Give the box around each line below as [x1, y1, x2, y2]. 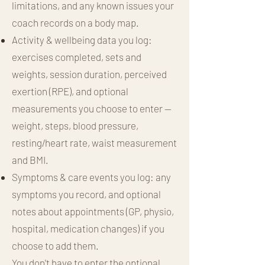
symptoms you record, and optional [12, 188, 161, 200]
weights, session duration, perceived [12, 67, 167, 80]
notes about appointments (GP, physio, [12, 205, 174, 217]
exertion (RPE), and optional [12, 85, 128, 97]
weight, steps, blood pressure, [12, 119, 138, 131]
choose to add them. [12, 239, 99, 251]
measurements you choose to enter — [12, 102, 172, 114]
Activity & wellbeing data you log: [12, 33, 152, 46]
